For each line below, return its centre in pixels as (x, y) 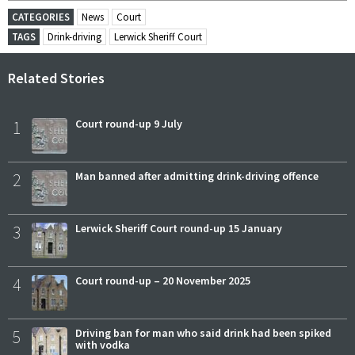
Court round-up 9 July (129, 124)
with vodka (103, 345)
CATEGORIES (41, 17)
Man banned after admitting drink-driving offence (197, 176)
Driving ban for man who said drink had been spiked (203, 333)
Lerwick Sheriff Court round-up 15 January (179, 229)
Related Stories (56, 78)
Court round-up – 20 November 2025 (163, 281)
